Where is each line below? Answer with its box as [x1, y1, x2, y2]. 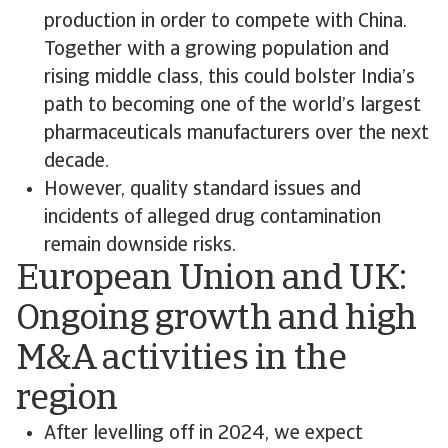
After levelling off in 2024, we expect [44, 424, 363, 444]
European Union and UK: [16, 262, 407, 298]
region [16, 382, 118, 418]
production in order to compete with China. [44, 12, 407, 32]
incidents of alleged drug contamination [44, 208, 381, 228]
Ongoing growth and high [16, 302, 417, 338]
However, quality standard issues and [44, 180, 361, 200]
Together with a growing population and [44, 40, 389, 60]
